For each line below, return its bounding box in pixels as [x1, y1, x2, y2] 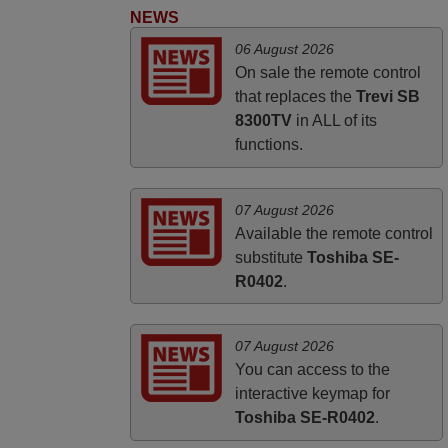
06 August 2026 [234, 41, 334, 58]
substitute [234, 248, 307, 266]
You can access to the [234, 361, 390, 379]
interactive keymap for [234, 385, 390, 403]
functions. [234, 136, 303, 154]
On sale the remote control [234, 64, 421, 82]
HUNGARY [353, 4, 436, 22]
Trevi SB [355, 88, 420, 106]
